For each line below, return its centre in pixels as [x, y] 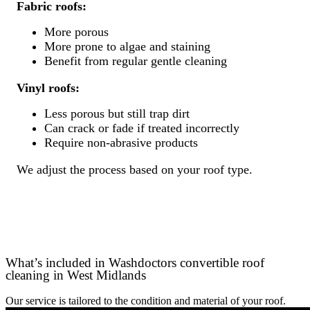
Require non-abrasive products [121, 143]
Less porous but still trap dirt [117, 114]
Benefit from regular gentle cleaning [136, 61]
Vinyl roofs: [48, 88]
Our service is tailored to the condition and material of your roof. [146, 300]
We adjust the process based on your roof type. [135, 170]
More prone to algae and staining [127, 47]
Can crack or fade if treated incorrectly [142, 128]
